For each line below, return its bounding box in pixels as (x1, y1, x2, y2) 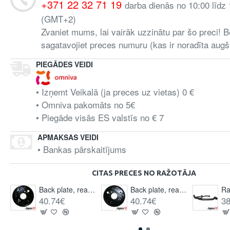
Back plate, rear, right (179, 184, 186, 195)
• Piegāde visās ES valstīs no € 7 (36, 111, 164, 124)
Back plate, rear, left (88, 184, 95, 195)
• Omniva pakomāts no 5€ (36, 98, 135, 111)
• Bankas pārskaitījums (37, 143, 126, 156)
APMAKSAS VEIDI (37, 132, 99, 142)
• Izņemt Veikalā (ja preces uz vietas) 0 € (36, 85, 194, 98)
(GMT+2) (41, 12, 76, 25)
